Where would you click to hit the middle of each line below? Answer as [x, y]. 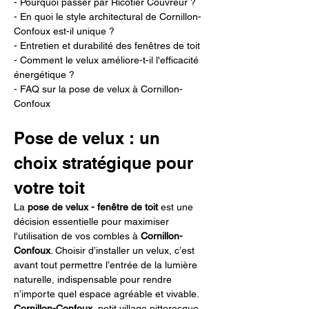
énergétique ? [44, 74]
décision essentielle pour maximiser [93, 221]
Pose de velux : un [89, 138]
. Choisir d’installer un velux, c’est [124, 250]
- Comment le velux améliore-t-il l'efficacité [108, 60]
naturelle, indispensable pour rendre [94, 279]
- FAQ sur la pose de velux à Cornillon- [98, 89]
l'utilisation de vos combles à [77, 236]
